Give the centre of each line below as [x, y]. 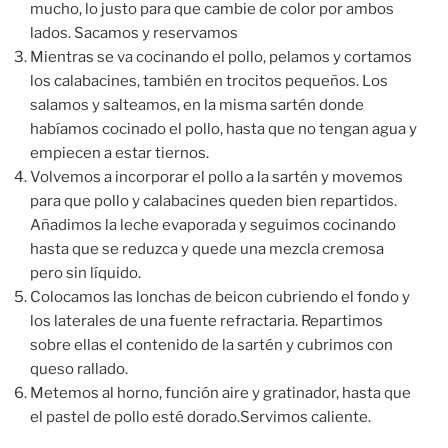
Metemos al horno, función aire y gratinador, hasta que [220, 393]
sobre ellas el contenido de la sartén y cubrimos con [211, 345]
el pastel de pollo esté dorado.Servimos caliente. [200, 417]
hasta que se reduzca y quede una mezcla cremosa [207, 249]
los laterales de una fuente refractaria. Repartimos [206, 321]
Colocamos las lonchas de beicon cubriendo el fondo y [220, 297]
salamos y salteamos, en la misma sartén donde [197, 105]
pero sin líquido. [85, 273]
